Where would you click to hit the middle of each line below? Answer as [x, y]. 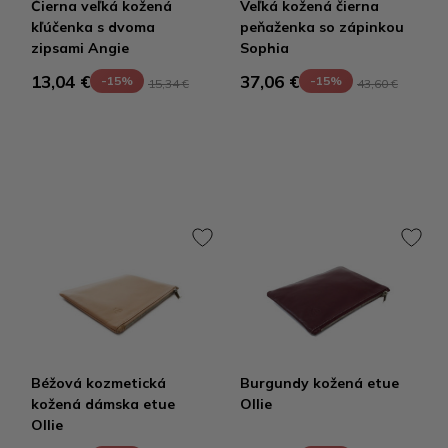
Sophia [264, 48]
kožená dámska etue [103, 404]
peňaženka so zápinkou [322, 27]
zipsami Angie [80, 48]
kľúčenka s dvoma [93, 27]
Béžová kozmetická [98, 383]
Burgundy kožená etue [319, 383]
